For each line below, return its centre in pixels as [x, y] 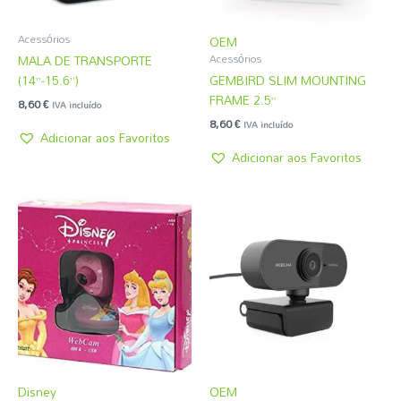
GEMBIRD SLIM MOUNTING [288, 80]
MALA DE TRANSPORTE [85, 60]
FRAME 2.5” [243, 99]
